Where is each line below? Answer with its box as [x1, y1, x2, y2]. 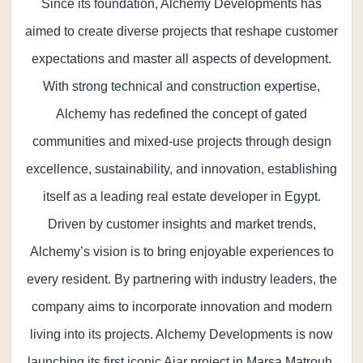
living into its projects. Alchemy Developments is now [30, 327, 333, 341]
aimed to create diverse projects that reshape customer [25, 24, 338, 38]
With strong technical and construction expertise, [43, 79, 320, 93]
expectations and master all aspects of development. [32, 52, 331, 66]
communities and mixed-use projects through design [32, 135, 331, 148]
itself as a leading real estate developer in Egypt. [42, 190, 321, 203]
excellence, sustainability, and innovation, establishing [26, 162, 337, 176]
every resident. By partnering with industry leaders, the [26, 272, 337, 286]
